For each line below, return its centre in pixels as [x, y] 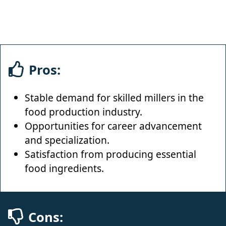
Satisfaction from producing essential [110, 154]
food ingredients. [64, 168]
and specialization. [67, 140]
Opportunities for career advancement [113, 126]
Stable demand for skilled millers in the [114, 97]
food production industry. [83, 111]
